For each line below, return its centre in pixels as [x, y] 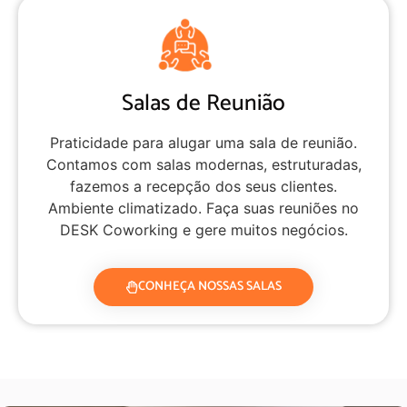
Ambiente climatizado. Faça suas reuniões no [203, 208]
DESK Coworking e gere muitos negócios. [203, 229]
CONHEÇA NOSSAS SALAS [210, 286]
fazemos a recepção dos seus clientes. [203, 186]
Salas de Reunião [203, 103]
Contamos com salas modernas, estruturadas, [203, 164]
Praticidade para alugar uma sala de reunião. [203, 142]
